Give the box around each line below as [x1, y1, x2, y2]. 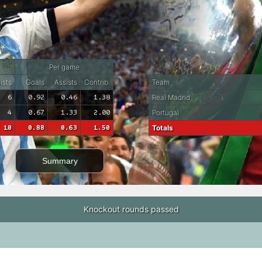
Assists [54, 77, 77, 87]
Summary [42, 156, 78, 166]
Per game [49, 62, 80, 71]
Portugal [152, 108, 179, 117]
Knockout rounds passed [83, 204, 179, 215]
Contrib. [84, 77, 110, 87]
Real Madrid [152, 92, 190, 102]
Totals [152, 123, 173, 132]
